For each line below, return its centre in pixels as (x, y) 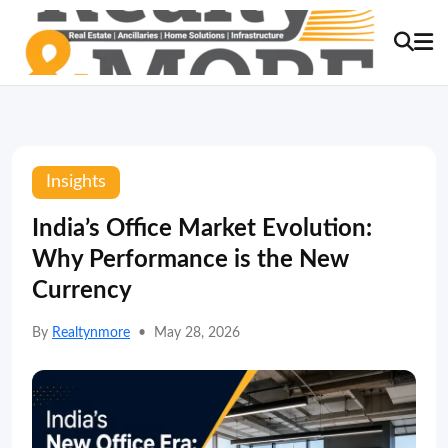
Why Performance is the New (190, 260)
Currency (82, 291)
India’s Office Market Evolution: (202, 229)
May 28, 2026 (197, 333)
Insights (76, 182)
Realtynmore (91, 333)
